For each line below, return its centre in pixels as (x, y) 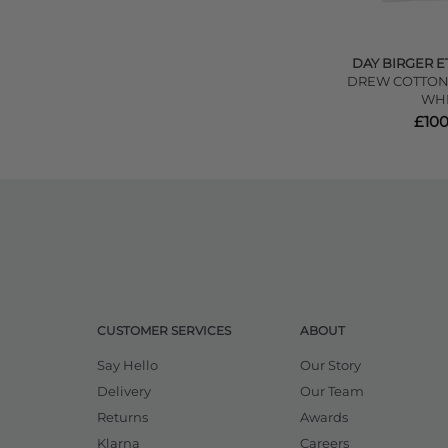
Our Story (330, 364)
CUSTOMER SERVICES (164, 330)
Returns (122, 416)
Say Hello (127, 364)
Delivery (124, 390)
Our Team (332, 390)
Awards (324, 416)
